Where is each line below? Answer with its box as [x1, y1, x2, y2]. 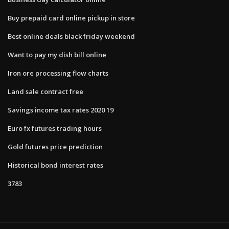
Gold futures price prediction [8, 142, 103, 151]
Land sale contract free [8, 86, 83, 96]
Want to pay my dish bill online [8, 50, 106, 59]
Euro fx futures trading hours [8, 123, 102, 133]
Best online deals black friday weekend [8, 31, 135, 41]
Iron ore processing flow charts [8, 68, 108, 78]
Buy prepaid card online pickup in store [8, 13, 135, 22]
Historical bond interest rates [8, 160, 103, 170]
